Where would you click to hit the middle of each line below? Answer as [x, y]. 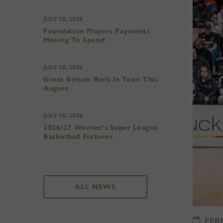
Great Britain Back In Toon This [101, 79]
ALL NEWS [95, 187]
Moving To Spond [74, 40]
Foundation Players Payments [97, 31]
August [56, 88]
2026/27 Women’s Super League [101, 128]
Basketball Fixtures [78, 137]
